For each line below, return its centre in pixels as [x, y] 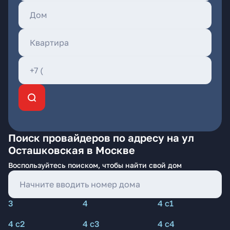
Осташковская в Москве [72, 150]
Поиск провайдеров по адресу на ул [101, 138]
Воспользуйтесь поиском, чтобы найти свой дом [95, 165]
